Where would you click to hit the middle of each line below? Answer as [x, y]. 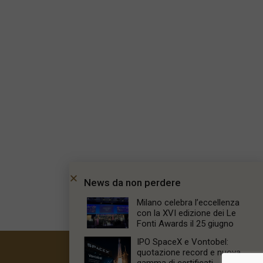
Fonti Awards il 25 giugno [185, 224]
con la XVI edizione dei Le [186, 213]
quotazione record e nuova [189, 252]
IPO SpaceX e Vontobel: [183, 242]
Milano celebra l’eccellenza [188, 203]
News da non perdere [132, 183]
